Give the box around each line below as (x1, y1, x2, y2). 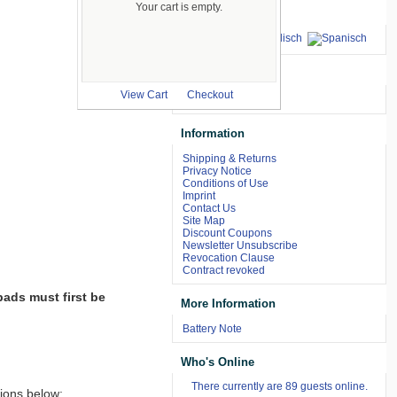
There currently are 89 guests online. (191, 380, 368, 393)
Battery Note (183, 322, 243, 335)
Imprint (183, 189, 216, 202)
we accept (181, 66, 236, 81)
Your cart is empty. (136, 2, 223, 13)
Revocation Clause (183, 251, 276, 264)
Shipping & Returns (183, 152, 277, 165)
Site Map (183, 214, 226, 227)
